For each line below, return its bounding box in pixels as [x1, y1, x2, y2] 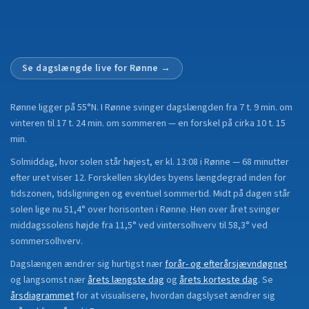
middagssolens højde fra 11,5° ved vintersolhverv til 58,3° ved [10, 219, 268, 232]
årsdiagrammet [10, 289, 74, 303]
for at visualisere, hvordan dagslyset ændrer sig [76, 289, 275, 303]
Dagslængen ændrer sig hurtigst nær [10, 257, 163, 271]
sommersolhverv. [10, 235, 83, 248]
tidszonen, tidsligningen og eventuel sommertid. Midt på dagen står [10, 187, 290, 201]
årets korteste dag [179, 273, 258, 287]
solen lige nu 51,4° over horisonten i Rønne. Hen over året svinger [10, 203, 280, 217]
